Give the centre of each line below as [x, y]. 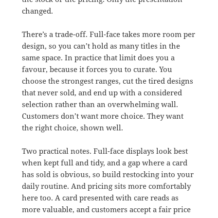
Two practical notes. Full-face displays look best [105, 151]
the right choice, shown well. [72, 128]
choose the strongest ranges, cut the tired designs [107, 81]
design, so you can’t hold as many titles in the [101, 46]
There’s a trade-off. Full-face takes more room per [108, 34]
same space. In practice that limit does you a [98, 58]
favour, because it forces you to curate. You [97, 69]
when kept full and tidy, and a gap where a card [104, 163]
